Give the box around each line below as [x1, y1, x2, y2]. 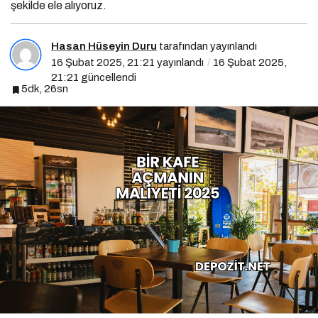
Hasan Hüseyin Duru [51, 40, 157, 53]
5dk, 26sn [21, 83, 68, 95]
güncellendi [79, 72, 136, 84]
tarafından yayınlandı [157, 40, 257, 53]
